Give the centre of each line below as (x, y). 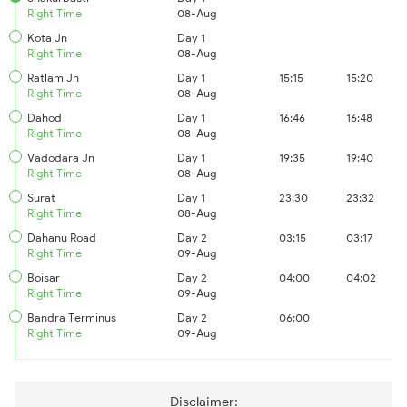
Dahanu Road (62, 238)
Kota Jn (47, 38)
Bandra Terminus (72, 318)
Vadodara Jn (61, 158)
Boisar (44, 278)
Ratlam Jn (53, 78)
